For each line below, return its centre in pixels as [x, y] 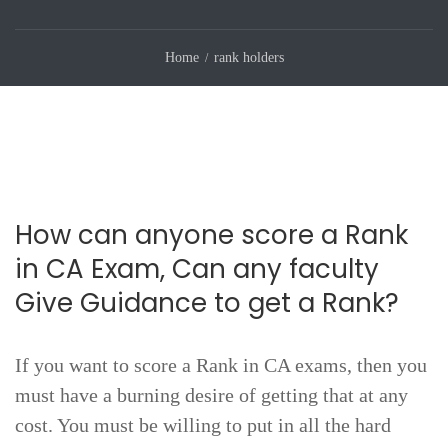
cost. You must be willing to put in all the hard [203, 425]
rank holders [248, 57]
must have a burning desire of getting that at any [211, 395]
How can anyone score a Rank [211, 235]
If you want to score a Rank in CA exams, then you [221, 365]
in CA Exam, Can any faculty [197, 269]
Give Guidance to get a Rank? [207, 303]
